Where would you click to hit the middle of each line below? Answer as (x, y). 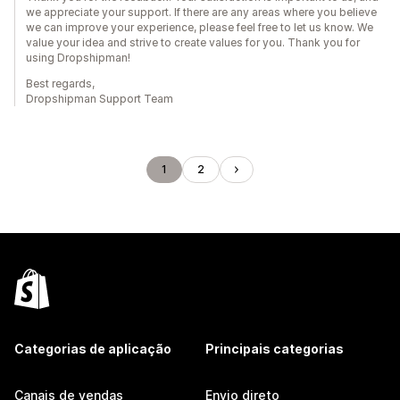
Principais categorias (275, 349)
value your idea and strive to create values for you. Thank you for (193, 42)
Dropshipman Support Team (100, 99)
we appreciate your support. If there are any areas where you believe (201, 12)
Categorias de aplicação (93, 349)
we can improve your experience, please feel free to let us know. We (200, 27)
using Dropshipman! (78, 58)
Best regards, (60, 83)
